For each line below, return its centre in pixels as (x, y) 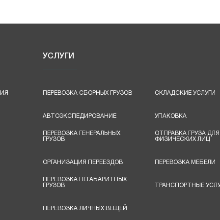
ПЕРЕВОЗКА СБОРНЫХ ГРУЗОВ (88, 93)
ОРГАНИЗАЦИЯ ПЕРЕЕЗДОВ (83, 163)
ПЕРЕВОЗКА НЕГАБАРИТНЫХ (85, 180)
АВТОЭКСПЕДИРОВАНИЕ (80, 116)
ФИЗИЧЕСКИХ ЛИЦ (182, 139)
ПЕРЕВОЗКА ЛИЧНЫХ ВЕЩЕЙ (85, 209)
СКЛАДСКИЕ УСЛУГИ (185, 93)
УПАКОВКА (170, 116)
